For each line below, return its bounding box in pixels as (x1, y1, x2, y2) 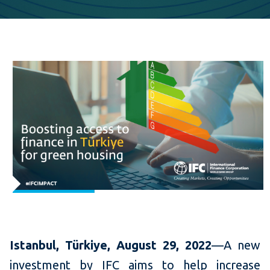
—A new (212, 237, 260, 252)
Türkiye (65, 237, 107, 252)
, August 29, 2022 (107, 237, 212, 252)
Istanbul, (10, 237, 65, 252)
